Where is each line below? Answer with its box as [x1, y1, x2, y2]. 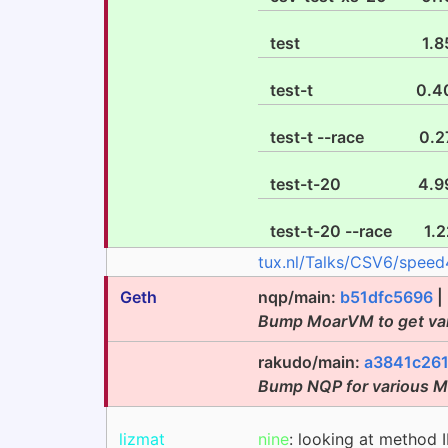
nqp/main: [258, 287, 340, 307]
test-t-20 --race [270, 221, 392, 241]
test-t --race [270, 127, 364, 147]
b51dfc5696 [340, 287, 433, 307]
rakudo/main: [258, 352, 364, 372]
